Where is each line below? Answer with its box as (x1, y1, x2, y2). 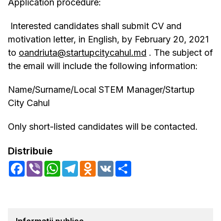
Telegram (78, 160, 113, 170)
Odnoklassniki (96, 160, 147, 170)
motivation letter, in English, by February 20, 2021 (8, 34, 209, 45)
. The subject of (147, 47, 213, 58)
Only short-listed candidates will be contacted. (8, 121, 198, 132)
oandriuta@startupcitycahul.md (19, 47, 147, 58)
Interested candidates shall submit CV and (8, 21, 182, 32)
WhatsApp (60, 160, 100, 170)
